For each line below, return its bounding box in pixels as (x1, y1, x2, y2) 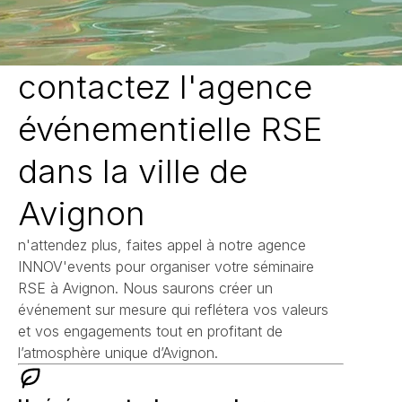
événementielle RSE (18, 108, 322, 149)
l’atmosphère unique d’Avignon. (18, 343, 218, 362)
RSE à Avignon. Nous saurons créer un (18, 278, 273, 297)
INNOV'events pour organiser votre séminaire (18, 257, 314, 275)
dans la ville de (18, 150, 248, 191)
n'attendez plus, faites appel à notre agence (18, 235, 306, 254)
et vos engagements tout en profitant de (18, 321, 283, 340)
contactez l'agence (18, 66, 312, 107)
